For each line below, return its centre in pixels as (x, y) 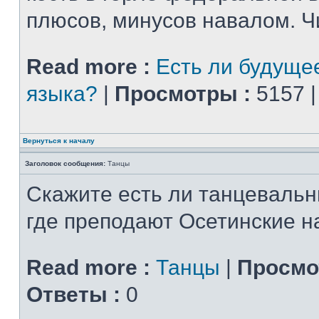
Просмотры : (183, 94)
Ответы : (73, 294)
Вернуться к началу (59, 141)
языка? (62, 94)
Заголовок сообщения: (65, 163)
